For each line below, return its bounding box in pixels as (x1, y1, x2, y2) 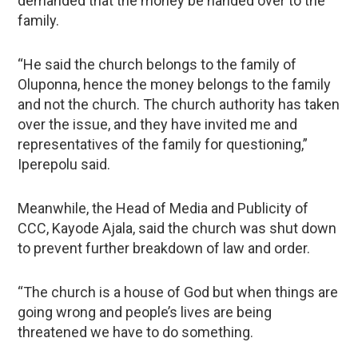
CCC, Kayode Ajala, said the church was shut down (18, 219, 337, 237)
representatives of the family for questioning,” (18, 135, 308, 153)
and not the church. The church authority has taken (18, 95, 340, 113)
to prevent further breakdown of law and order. (18, 239, 311, 257)
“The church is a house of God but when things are (18, 283, 339, 300)
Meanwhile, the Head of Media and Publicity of (18, 199, 309, 217)
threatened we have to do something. (18, 323, 254, 340)
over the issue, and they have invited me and (18, 115, 298, 133)
